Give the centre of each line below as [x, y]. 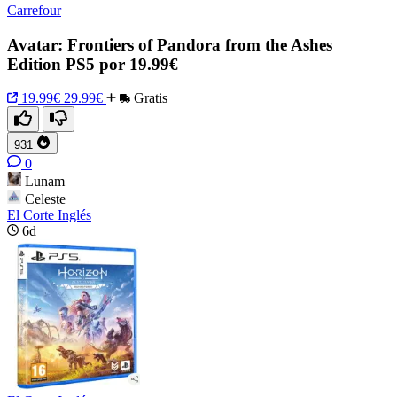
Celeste [45, 199]
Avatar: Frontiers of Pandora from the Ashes [170, 44]
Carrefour [34, 10]
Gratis [149, 98]
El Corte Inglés [49, 215]
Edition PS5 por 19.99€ [93, 64]
